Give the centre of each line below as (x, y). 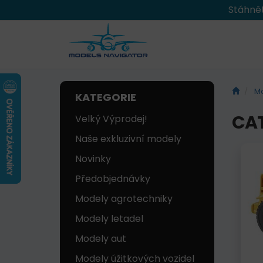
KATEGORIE (106, 97)
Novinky (93, 159)
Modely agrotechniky (124, 199)
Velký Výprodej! (111, 119)
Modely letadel (109, 219)
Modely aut (101, 239)
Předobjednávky (113, 179)
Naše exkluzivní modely (128, 139)
